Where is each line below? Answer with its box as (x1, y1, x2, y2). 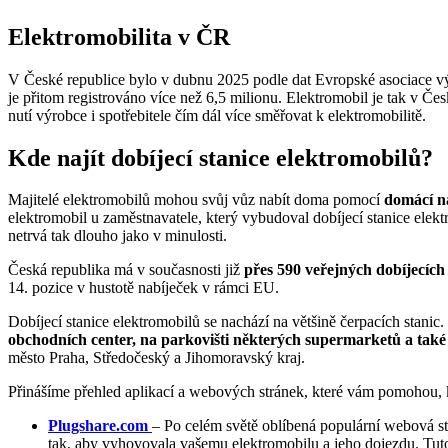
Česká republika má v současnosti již (8, 261, 244, 279)
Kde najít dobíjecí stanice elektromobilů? (8, 144, 433, 171)
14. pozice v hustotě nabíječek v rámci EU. (8, 279, 279, 297)
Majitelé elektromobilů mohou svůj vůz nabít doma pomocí (8, 191, 384, 209)
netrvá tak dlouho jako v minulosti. (8, 227, 227, 245)
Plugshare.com (48, 417, 148, 435)
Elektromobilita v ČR (8, 23, 230, 50)
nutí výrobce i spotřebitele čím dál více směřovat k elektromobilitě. (8, 106, 426, 124)
